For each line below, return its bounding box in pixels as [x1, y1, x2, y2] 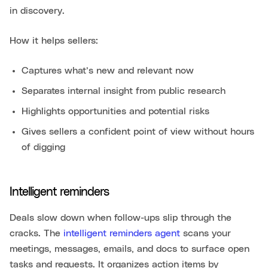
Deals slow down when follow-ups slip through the [10, 212, 232, 223]
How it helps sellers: [10, 35, 98, 45]
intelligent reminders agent [63, 228, 180, 238]
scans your [180, 228, 231, 238]
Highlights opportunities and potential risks [22, 106, 209, 116]
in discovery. [10, 5, 65, 16]
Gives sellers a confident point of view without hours [22, 126, 254, 136]
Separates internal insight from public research [22, 86, 226, 96]
